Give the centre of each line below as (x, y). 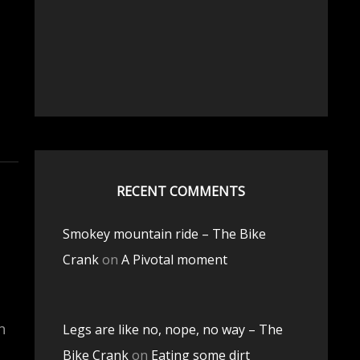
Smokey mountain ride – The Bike (164, 234)
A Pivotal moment (174, 260)
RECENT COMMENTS (181, 191)
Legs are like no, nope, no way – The (172, 329)
